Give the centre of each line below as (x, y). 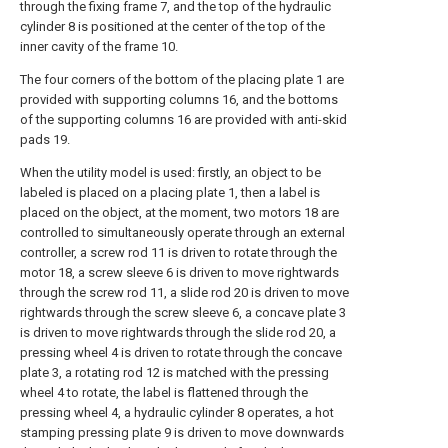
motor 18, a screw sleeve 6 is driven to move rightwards (179, 272)
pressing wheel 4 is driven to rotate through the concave (181, 352)
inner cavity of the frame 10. (99, 46)
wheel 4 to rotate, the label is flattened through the (164, 392)
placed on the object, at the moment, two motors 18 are (179, 212)
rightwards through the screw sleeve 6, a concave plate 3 (183, 312)
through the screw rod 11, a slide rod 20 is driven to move (184, 292)
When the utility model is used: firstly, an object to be (170, 172)
